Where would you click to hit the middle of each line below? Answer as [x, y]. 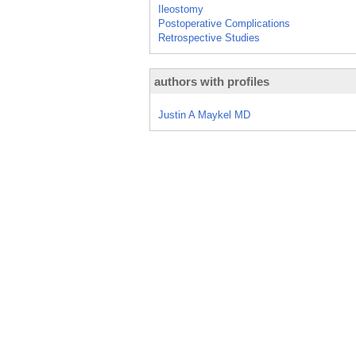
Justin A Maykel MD [204, 115]
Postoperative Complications [224, 23]
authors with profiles [212, 81]
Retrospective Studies [209, 38]
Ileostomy [181, 9]
